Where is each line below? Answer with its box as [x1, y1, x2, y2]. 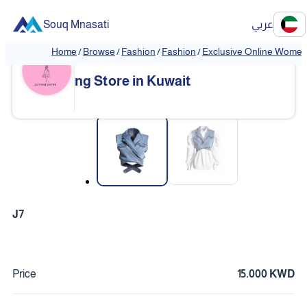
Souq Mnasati [43, 19, 109, 30]
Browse [83, 46, 115, 57]
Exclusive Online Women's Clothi [74, 52, 284, 67]
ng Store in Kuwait [74, 73, 191, 88]
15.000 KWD [237, 267, 295, 280]
